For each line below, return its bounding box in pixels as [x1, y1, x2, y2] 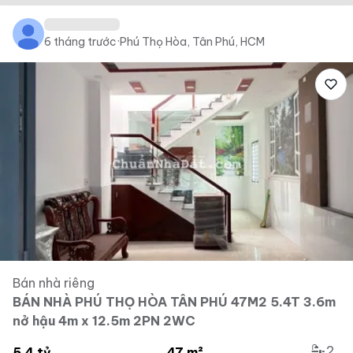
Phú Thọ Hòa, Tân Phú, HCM [120, 35, 265, 49]
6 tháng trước [44, 35, 117, 49]
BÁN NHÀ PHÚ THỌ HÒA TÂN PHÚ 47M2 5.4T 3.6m [13, 294, 336, 310]
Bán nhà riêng [13, 275, 95, 291]
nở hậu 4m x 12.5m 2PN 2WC [13, 313, 195, 329]
